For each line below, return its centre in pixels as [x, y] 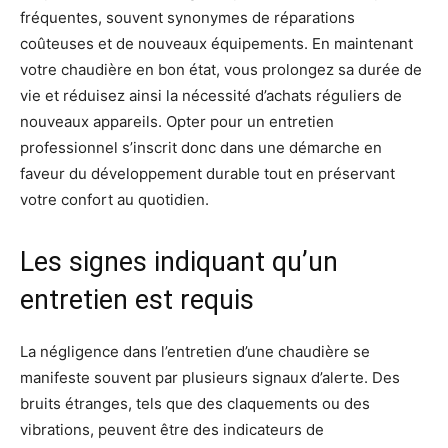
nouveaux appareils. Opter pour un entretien [177, 121]
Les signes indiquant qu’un [179, 262]
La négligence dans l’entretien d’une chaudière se [195, 351]
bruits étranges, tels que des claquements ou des [195, 403]
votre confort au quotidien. [114, 199]
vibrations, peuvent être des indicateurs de [172, 429]
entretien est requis [137, 300]
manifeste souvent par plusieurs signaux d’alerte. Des [210, 377]
